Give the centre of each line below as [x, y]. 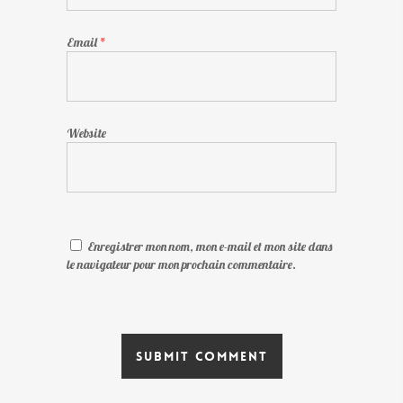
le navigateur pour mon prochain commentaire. [181, 264]
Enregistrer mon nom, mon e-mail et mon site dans [210, 246]
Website [86, 133]
